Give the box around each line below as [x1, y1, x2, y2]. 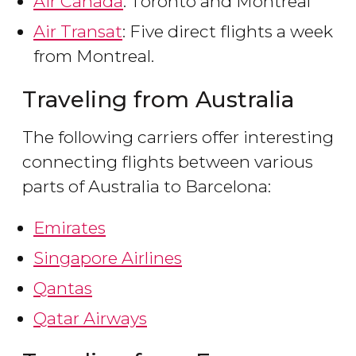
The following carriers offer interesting [22, 127, 334, 148]
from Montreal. [33, 46, 154, 67]
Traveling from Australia [22, 86, 294, 114]
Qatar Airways [33, 308, 147, 329]
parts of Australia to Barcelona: [22, 176, 271, 197]
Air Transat [33, 21, 122, 42]
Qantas [33, 278, 92, 299]
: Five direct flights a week [122, 21, 333, 42]
